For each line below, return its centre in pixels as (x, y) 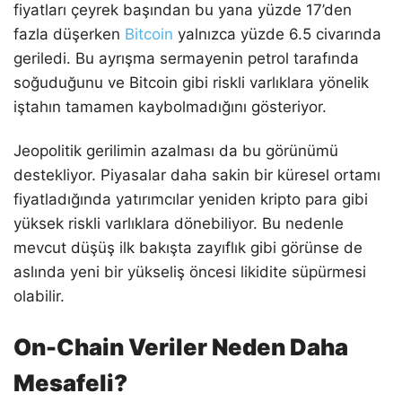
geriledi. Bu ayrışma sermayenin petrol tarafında (186, 59)
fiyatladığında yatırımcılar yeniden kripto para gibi (191, 200)
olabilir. (39, 297)
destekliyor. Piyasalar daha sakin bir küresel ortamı (197, 175)
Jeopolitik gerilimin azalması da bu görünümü (176, 151)
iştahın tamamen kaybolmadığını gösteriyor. (170, 107)
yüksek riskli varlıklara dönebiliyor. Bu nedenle (179, 224)
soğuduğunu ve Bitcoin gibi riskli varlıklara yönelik (191, 83)
